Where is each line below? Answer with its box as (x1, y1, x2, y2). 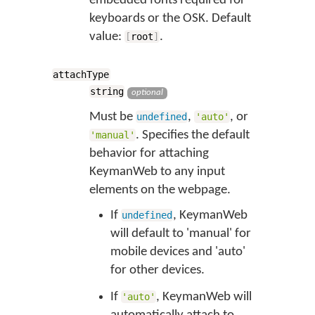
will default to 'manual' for (110, 227, 251, 240)
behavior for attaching (89, 147, 209, 160)
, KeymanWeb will (156, 290, 252, 304)
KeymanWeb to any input (89, 165, 225, 179)
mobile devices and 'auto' (110, 245, 245, 259)
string (90, 86, 124, 97)
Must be (89, 110, 136, 124)
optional (131, 88, 164, 97)
